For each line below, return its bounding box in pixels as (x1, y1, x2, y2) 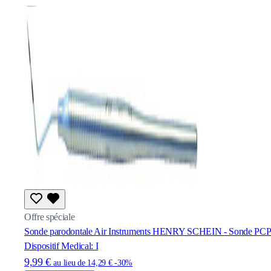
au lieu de (53, 258, 85, 267)
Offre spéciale (24, 211, 75, 222)
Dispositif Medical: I (24, 240, 99, 251)
